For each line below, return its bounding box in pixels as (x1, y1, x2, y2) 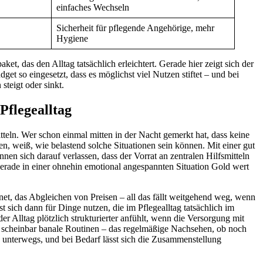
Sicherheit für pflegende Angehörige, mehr (56, 22, 214, 33)
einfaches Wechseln (56, 2, 129, 12)
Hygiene (56, 33, 88, 43)
